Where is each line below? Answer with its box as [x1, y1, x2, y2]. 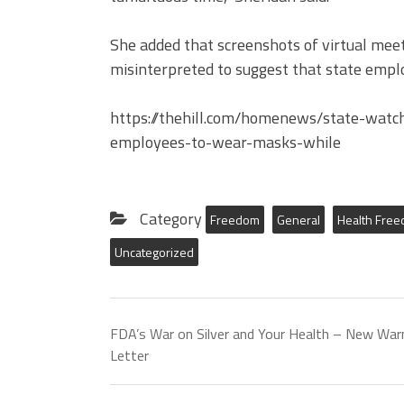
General [277, 210, 320, 230]
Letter [110, 344, 149, 367]
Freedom [210, 210, 260, 230]
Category [136, 207, 206, 232]
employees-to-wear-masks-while [110, 130, 341, 155]
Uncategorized [115, 243, 194, 262]
